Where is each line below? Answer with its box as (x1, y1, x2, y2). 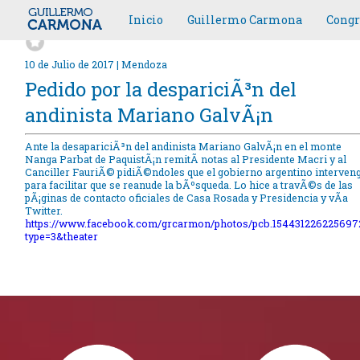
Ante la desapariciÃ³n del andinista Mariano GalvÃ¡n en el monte (24, 140, 342, 153)
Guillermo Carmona (187, 12, 302, 27)
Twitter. (24, 204, 63, 218)
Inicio (129, 12, 163, 27)
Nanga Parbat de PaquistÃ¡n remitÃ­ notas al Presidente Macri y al (24, 153, 346, 166)
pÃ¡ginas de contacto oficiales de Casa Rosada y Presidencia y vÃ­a (24, 191, 348, 205)
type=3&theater (24, 230, 98, 243)
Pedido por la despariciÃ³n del (24, 76, 297, 103)
